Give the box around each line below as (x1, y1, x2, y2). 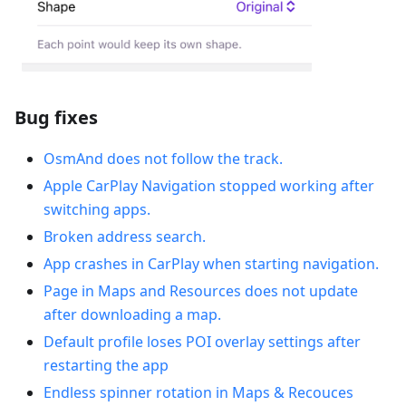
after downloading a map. (43, 304, 221, 325)
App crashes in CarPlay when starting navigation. (43, 254, 379, 275)
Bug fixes (14, 105, 98, 130)
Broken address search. (43, 227, 206, 247)
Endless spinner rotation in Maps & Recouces (43, 382, 353, 403)
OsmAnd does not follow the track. (43, 149, 283, 169)
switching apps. (43, 199, 150, 220)
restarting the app (43, 355, 169, 376)
